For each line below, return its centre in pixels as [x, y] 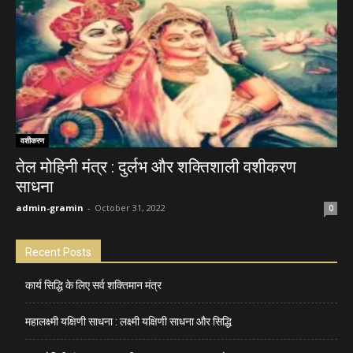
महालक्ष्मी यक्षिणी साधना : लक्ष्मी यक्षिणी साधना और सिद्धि [128, 321]
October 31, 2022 [130, 207]
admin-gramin [50, 207]
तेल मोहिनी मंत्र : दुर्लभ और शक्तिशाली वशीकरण [156, 167]
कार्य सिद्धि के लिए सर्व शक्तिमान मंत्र [93, 285]
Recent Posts [58, 252]
